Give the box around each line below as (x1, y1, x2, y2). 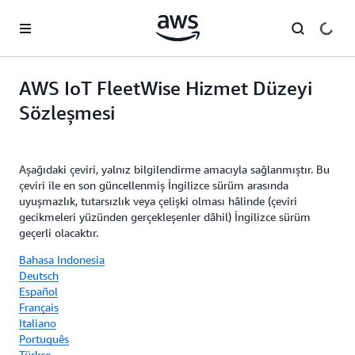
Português (19, 332, 69, 345)
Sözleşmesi (19, 101, 115, 124)
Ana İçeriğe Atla (7, 10, 86, 22)
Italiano (19, 316, 56, 330)
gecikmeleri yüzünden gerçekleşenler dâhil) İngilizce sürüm (19, 210, 311, 223)
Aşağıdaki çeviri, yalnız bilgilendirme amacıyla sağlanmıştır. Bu (19, 162, 330, 176)
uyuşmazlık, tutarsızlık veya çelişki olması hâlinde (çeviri (19, 194, 297, 208)
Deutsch (19, 269, 59, 282)
